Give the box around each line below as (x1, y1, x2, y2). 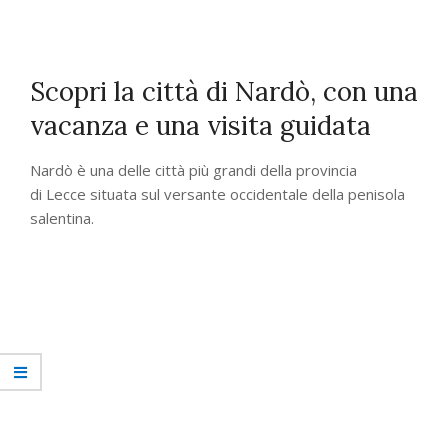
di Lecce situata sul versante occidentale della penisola (30, 184, 405, 204)
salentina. (30, 208, 94, 228)
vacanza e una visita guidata (30, 109, 371, 142)
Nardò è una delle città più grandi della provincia (30, 160, 357, 180)
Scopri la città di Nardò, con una (30, 75, 418, 108)
